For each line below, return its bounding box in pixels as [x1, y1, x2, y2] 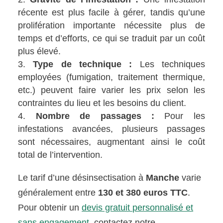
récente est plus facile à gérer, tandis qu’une [18, 7, 205, 17]
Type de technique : [33, 59, 132, 69]
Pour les [154, 111, 205, 121]
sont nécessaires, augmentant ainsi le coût [18, 136, 205, 147]
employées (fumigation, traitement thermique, [18, 72, 205, 82]
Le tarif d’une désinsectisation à [18, 172, 146, 183]
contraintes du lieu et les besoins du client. [18, 98, 187, 108]
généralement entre [18, 187, 99, 198]
